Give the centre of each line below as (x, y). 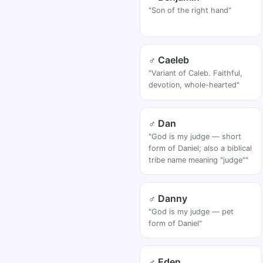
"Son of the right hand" (190, 10)
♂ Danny (168, 198)
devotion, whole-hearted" (194, 85)
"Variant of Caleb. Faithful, (196, 73)
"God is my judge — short (195, 137)
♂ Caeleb (169, 60)
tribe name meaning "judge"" (199, 160)
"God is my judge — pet (191, 211)
